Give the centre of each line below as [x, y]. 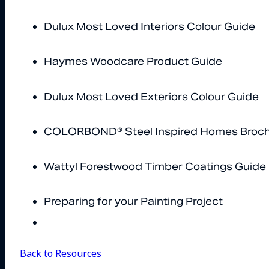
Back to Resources [60, 253]
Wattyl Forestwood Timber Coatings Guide [155, 167]
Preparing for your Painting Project [133, 202]
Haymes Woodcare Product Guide [133, 62]
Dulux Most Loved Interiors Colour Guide [149, 27]
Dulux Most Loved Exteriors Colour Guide [151, 97]
